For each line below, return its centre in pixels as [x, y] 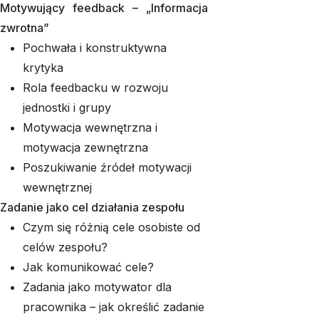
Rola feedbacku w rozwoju [95, 88]
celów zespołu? [65, 247]
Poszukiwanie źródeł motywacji [107, 167]
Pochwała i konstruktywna [95, 48]
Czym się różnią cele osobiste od [111, 227]
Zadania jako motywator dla [97, 287]
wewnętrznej [57, 187]
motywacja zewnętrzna [85, 147]
